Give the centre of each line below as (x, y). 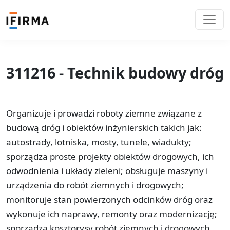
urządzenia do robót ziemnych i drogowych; (95, 185)
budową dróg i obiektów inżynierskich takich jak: (104, 127)
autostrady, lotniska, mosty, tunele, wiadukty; (99, 142)
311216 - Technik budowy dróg (115, 72)
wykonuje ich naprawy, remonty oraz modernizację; (112, 214)
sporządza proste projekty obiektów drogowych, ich (110, 156)
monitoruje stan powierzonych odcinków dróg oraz (109, 199)
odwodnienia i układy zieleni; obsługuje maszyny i (107, 170)
